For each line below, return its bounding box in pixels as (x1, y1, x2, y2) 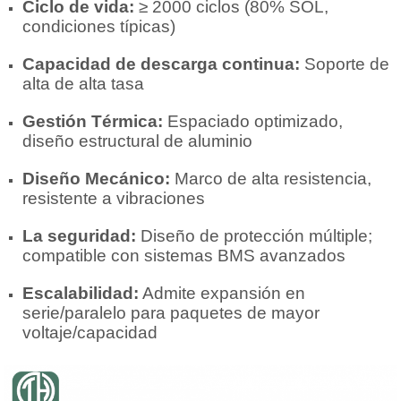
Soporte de (300, 55, 389, 74)
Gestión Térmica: (22, 112, 163, 132)
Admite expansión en (139, 284, 305, 303)
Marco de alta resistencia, (170, 169, 371, 189)
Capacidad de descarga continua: (22, 55, 300, 74)
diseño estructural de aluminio (22, 132, 252, 151)
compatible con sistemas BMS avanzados (22, 246, 346, 266)
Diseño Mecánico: (22, 169, 170, 189)
